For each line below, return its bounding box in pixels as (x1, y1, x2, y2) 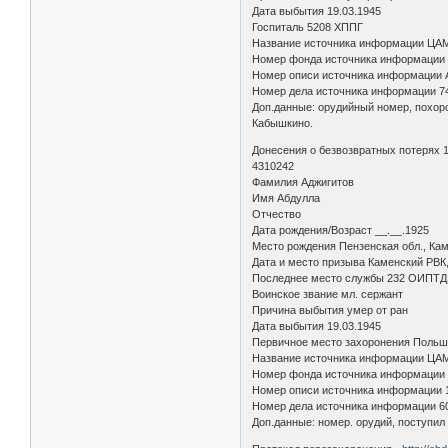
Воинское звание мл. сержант (252, 287, 407, 300)
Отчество (252, 207, 311, 220)
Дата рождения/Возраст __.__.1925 (252, 223, 433, 236)
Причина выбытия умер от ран (252, 303, 412, 316)
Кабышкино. (252, 116, 314, 129)
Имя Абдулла (252, 191, 324, 204)
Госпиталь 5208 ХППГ (252, 20, 367, 33)
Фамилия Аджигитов (252, 175, 358, 188)
